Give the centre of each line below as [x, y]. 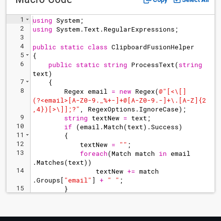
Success [165, 127]
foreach [94, 153]
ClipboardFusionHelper [153, 47]
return [76, 198]
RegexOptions [111, 109]
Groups [48, 180]
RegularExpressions [139, 29]
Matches [50, 162]
